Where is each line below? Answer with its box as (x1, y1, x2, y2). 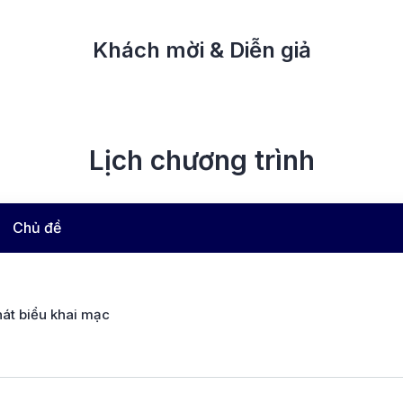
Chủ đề (13, 219, 61, 237)
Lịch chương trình (88, 143, 315, 176)
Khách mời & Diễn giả (92, 36, 311, 63)
